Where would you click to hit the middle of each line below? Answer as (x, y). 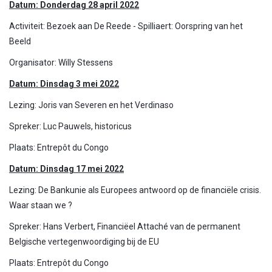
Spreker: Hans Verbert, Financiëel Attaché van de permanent (125, 226)
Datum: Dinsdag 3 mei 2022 (64, 84)
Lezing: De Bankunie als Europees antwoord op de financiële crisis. (135, 190)
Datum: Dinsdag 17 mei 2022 (66, 169)
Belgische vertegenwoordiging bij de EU (84, 242)
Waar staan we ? (41, 205)
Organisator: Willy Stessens (61, 63)
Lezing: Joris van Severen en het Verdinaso (91, 105)
